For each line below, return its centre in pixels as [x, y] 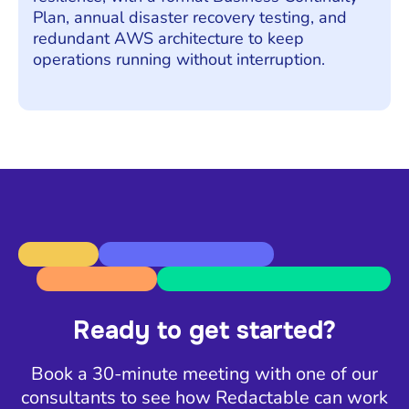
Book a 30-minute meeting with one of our [204, 374]
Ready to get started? [204, 331]
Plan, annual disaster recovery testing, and [190, 17]
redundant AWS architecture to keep [168, 38]
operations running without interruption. [179, 59]
